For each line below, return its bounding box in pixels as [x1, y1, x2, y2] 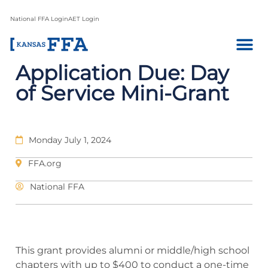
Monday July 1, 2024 [29, 135, 111, 145]
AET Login [68, 15, 99, 23]
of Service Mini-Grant [16, 81, 229, 106]
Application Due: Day [16, 60, 229, 86]
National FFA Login [10, 15, 68, 23]
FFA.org [28, 158, 62, 169]
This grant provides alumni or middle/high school [16, 245, 249, 256]
